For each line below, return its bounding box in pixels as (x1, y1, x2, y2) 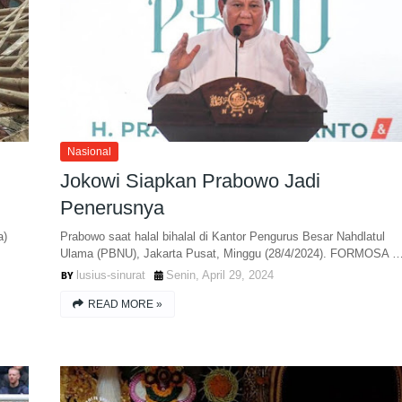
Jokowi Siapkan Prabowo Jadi (59, 170, 320, 192)
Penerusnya (59, 197, 164, 219)
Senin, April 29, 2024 (165, 268, 274, 282)
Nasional (66, 145, 111, 158)
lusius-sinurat (75, 268, 145, 282)
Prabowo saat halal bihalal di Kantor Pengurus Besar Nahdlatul (59, 230, 385, 243)
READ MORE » (87, 298, 162, 310)
